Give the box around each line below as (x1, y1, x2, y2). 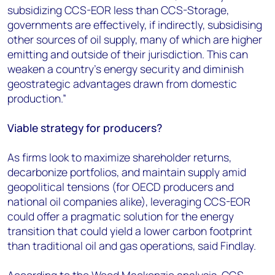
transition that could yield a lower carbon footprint (7, 223, 252, 238)
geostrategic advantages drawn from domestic (7, 76, 237, 91)
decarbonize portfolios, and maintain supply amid (7, 164, 246, 179)
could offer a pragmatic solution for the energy (7, 208, 234, 223)
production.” (7, 90, 66, 106)
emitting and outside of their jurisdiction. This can (7, 46, 248, 61)
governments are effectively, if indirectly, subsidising (7, 17, 262, 32)
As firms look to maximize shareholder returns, (7, 149, 231, 165)
